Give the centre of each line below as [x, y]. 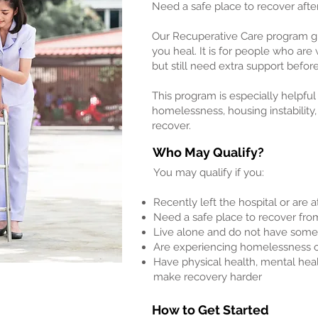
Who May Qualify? [208, 152]
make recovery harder [208, 277]
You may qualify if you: [209, 172]
